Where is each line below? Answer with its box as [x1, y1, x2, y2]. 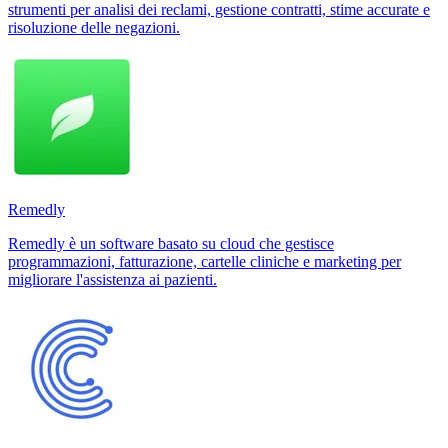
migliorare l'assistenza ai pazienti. [8, 270, 217, 288]
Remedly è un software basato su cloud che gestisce [8, 234, 334, 252]
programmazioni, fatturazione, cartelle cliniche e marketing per [8, 252, 401, 270]
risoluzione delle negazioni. [8, 18, 180, 36]
